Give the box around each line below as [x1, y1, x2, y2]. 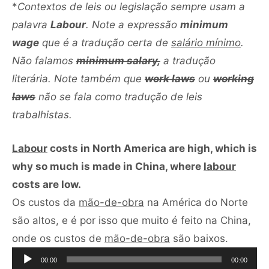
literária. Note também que [12, 72, 145, 85]
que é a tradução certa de [39, 36, 171, 49]
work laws [145, 72, 195, 85]
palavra [12, 18, 50, 31]
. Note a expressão [86, 18, 180, 31]
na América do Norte [144, 196, 248, 208]
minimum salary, [76, 54, 160, 67]
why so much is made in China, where [12, 160, 204, 172]
